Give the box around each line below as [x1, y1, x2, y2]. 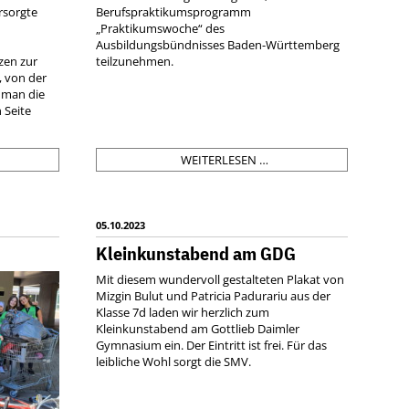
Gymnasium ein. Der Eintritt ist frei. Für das [96, 337, 328, 354]
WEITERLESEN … [180, 152, 268, 169]
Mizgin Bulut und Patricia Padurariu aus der [96, 288, 331, 305]
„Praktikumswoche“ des [96, 20, 225, 37]
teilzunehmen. [96, 53, 180, 70]
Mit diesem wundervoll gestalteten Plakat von [96, 271, 345, 288]
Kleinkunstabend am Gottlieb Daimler [96, 320, 300, 338]
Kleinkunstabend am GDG [96, 241, 297, 267]
